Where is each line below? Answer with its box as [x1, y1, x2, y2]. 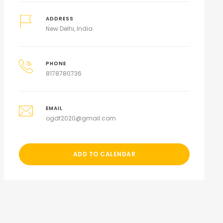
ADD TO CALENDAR [73, 150, 136, 158]
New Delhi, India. [46, 24, 95, 33]
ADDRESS [46, 15, 74, 22]
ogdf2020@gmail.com [46, 114, 116, 122]
